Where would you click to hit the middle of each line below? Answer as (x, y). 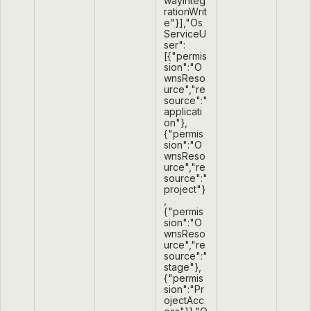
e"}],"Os (183, 23)
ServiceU (185, 34)
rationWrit (185, 12)
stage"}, (183, 267)
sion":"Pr (184, 289)
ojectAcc (184, 301)
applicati (183, 112)
